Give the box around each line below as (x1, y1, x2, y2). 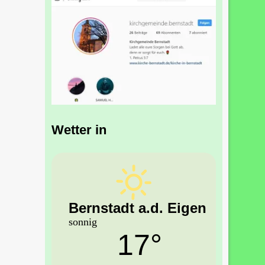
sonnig (69, 215, 97, 228)
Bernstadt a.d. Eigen (69, 199, 206, 216)
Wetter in (51, 122, 106, 138)
